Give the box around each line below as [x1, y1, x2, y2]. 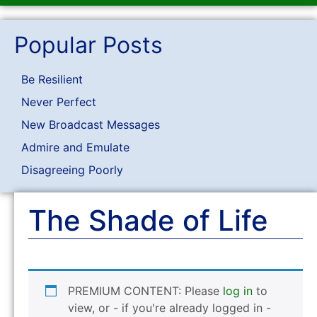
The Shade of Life [28, 203, 268, 238]
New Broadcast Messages [21, 117, 160, 132]
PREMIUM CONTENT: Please [68, 284, 223, 298]
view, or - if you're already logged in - [68, 301, 271, 315]
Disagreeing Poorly [21, 163, 123, 177]
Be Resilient [21, 72, 83, 86]
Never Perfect [21, 95, 96, 109]
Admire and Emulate [21, 140, 129, 154]
